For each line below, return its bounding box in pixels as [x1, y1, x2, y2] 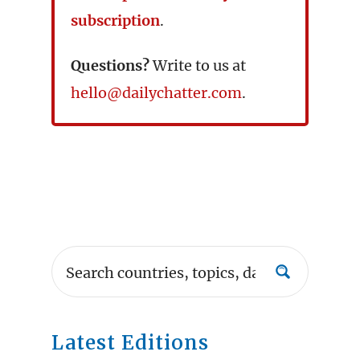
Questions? [71, 56, 149, 75]
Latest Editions [51, 330, 209, 355]
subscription [71, 11, 160, 30]
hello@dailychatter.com [71, 84, 242, 102]
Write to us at [149, 56, 246, 75]
